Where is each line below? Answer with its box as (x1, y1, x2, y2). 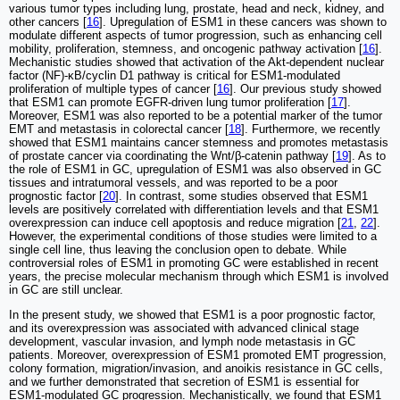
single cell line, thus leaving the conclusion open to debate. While (9, 242, 346, 256)
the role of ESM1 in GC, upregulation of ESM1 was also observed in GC (9, 162, 381, 176)
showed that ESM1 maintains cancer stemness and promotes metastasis (9, 135, 388, 149)
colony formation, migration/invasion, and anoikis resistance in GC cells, (9, 361, 383, 375)
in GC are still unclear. (9, 282, 123, 296)
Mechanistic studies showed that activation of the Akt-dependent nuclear (9, 54, 384, 69)
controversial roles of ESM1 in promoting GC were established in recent (9, 255, 379, 270)
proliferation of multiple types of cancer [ (9, 81, 217, 96)
